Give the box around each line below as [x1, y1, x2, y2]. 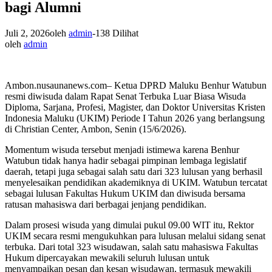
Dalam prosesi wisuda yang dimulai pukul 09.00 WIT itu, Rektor [5, 219, 254, 230]
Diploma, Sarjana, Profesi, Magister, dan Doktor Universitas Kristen [5, 101, 265, 112]
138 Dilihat [95, 27, 138, 38]
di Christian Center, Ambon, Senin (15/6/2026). [5, 123, 186, 134]
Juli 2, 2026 [5, 27, 50, 38]
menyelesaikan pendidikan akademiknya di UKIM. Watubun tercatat [5, 177, 267, 188]
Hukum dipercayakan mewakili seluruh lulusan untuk [5, 252, 209, 263]
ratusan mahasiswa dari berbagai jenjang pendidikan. [5, 199, 206, 209]
